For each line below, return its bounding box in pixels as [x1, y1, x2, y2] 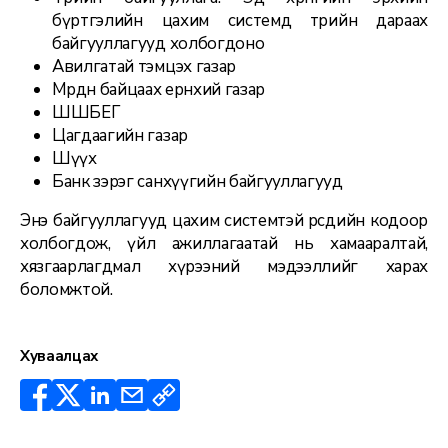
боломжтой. [20, 277, 113, 301]
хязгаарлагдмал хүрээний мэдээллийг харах [20, 254, 428, 278]
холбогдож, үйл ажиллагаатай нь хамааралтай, [20, 231, 428, 255]
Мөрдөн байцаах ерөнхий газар [52, 77, 266, 101]
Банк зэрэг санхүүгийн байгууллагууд [52, 169, 343, 193]
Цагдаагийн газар [52, 123, 188, 147]
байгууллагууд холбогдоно [52, 31, 265, 55]
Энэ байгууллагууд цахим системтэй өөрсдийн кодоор [20, 208, 428, 232]
